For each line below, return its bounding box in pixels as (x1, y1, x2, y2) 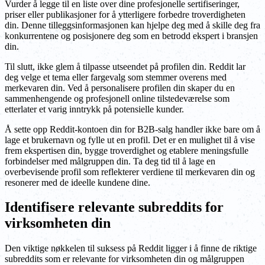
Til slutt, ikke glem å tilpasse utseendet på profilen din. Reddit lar (5, 61, 245, 72)
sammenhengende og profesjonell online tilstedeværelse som (5, 93, 230, 104)
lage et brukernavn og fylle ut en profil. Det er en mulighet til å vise (5, 134, 255, 145)
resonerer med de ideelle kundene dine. (5, 177, 150, 188)
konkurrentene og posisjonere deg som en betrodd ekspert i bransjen (5, 30, 258, 41)
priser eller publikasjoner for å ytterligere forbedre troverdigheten (5, 9, 245, 20)
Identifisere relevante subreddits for (5, 199, 224, 215)
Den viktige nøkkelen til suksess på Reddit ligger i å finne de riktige (5, 243, 257, 254)
